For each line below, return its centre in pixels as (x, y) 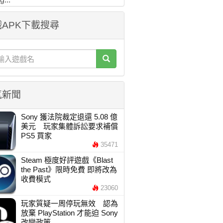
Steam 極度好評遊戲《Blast (67, 160)
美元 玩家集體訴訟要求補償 (69, 126)
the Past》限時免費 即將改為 (69, 169)
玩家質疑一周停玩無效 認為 (69, 203)
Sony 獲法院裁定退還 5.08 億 (69, 117)
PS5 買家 (36, 136)
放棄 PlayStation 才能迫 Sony (69, 213)
